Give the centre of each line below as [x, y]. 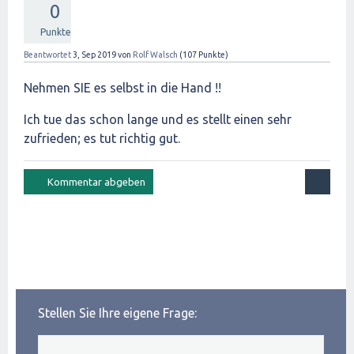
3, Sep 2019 [94, 55]
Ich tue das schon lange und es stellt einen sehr [158, 119]
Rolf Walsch [155, 55]
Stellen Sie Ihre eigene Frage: [117, 313]
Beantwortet [47, 55]
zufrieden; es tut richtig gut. [102, 138]
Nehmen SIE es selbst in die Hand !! [122, 88]
